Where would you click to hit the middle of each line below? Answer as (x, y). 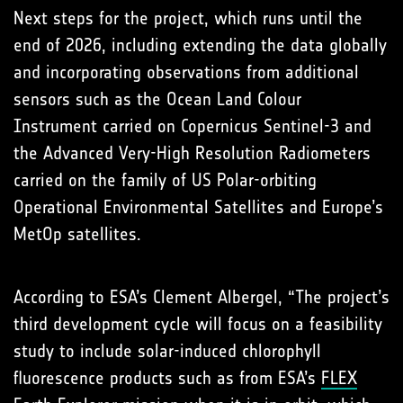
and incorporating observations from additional (186, 72)
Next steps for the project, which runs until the (188, 18)
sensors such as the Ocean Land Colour (157, 99)
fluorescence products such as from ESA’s (167, 378)
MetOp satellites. (77, 234)
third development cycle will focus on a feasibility (198, 324)
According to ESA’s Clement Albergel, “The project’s (201, 297)
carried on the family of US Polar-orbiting (165, 180)
